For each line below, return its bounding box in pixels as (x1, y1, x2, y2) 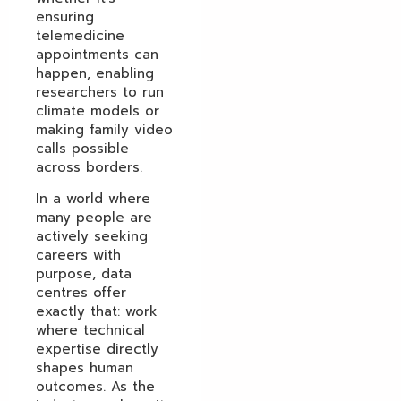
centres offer (36, 283, 126, 303)
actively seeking (36, 226, 148, 247)
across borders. (36, 157, 142, 177)
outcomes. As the (36, 377, 155, 397)
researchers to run (36, 81, 164, 102)
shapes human (36, 358, 133, 379)
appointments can (36, 44, 158, 64)
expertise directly (36, 339, 158, 360)
